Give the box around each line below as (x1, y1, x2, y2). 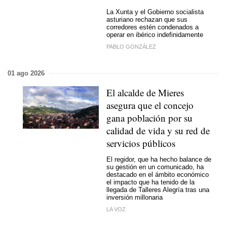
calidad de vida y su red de (106, 124, 210, 137)
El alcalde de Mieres (106, 86, 184, 99)
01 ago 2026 (8, 69, 45, 77)
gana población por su (106, 111, 193, 124)
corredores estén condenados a (106, 23, 199, 31)
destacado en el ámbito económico (106, 171, 209, 178)
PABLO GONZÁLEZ (106, 43, 156, 50)
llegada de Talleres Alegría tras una (106, 186, 209, 194)
